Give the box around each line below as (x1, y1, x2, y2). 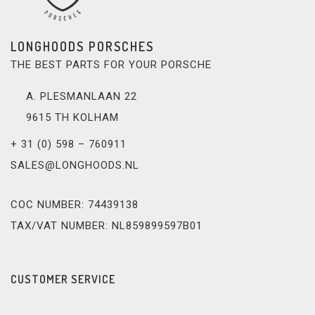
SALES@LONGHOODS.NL (11, 158, 139, 172)
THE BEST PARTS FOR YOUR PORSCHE (11, 58, 212, 71)
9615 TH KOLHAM (26, 110, 119, 124)
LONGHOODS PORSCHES (11, 38, 154, 54)
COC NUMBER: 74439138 (11, 198, 139, 211)
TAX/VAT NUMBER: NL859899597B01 (11, 219, 202, 232)
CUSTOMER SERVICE (11, 271, 115, 286)
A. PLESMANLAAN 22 (26, 89, 137, 103)
